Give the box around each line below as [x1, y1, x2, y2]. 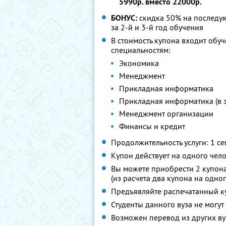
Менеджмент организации [119, 108, 213, 119]
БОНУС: [111, 13, 137, 23]
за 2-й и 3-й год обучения [111, 22, 203, 32]
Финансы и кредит [119, 121, 185, 131]
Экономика [119, 58, 159, 68]
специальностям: [111, 45, 171, 55]
